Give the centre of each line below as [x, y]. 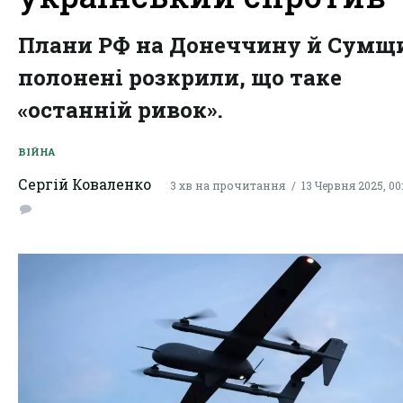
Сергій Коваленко [85, 184]
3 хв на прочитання [228, 185]
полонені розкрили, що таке [180, 77]
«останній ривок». [121, 110]
